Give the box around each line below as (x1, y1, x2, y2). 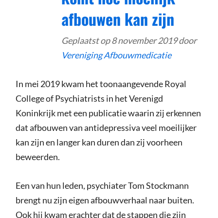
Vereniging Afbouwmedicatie (61, 50, 171, 61)
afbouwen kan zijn (61, 7, 174, 31)
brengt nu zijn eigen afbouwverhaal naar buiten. (15, 195, 194, 206)
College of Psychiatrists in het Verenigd (15, 93, 163, 104)
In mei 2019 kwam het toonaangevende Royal (15, 78, 186, 90)
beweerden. (15, 151, 60, 163)
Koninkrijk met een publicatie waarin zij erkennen (15, 108, 201, 119)
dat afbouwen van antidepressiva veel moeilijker (15, 122, 197, 133)
